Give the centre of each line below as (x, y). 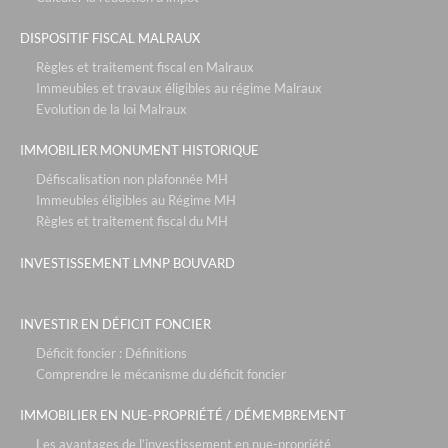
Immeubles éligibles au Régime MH (136, 200)
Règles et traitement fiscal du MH (132, 221)
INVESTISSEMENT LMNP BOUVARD (127, 262)
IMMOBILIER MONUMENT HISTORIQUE (139, 150)
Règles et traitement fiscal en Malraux (145, 67)
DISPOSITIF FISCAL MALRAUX (110, 38)
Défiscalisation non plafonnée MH (132, 179)
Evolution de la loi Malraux (111, 109)
